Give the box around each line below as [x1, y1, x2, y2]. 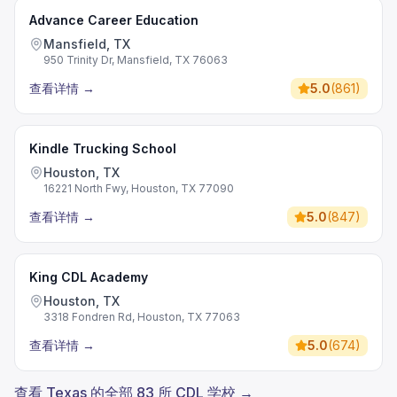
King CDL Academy [29, 269, 148, 284]
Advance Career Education [29, 12, 198, 27]
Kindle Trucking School [29, 141, 176, 156]
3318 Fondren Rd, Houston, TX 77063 [43, 310, 240, 323]
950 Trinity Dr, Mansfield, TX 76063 [43, 53, 228, 66]
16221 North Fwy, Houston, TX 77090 [43, 182, 234, 195]
